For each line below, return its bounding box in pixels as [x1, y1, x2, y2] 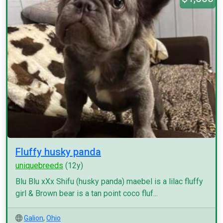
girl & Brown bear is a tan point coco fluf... [15, 189, 158, 198]
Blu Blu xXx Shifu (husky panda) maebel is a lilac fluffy [15, 177, 203, 186]
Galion [24, 214, 43, 222]
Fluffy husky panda [15, 146, 101, 158]
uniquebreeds [15, 161, 63, 170]
